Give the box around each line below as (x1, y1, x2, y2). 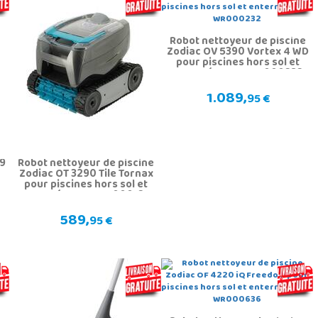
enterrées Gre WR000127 (21, 185, 150, 207)
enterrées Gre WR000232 (172, 63, 303, 85)
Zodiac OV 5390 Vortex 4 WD (167, 42, 309, 64)
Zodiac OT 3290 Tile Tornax (18, 164, 153, 186)
